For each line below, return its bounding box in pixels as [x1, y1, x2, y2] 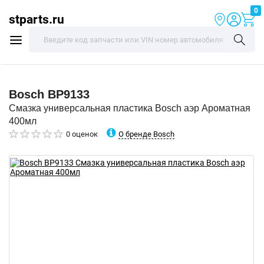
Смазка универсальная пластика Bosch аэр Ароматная [9, 103, 250, 113]
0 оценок [66, 130, 98, 138]
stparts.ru [9, 12, 64, 27]
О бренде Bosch [118, 129, 174, 138]
